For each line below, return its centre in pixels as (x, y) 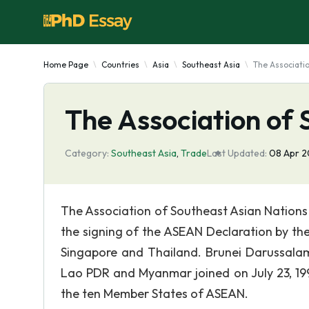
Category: (87, 153)
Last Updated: (237, 153)
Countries (120, 64)
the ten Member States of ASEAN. (154, 293)
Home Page (66, 64)
